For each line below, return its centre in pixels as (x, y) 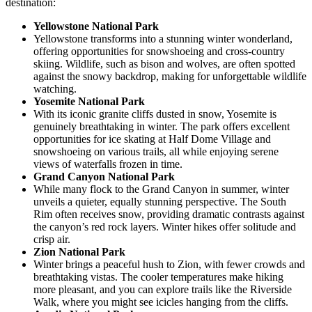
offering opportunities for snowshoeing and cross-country (159, 51)
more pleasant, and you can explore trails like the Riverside (163, 289)
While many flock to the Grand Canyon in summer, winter (161, 189)
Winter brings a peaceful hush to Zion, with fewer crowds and (169, 264)
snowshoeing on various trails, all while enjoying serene (156, 151)
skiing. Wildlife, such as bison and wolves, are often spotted (164, 63)
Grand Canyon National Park (104, 176)
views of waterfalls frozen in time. (108, 164)
